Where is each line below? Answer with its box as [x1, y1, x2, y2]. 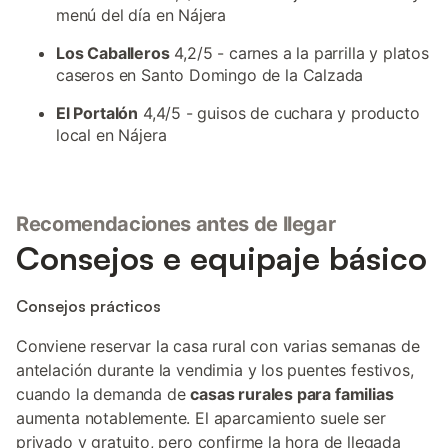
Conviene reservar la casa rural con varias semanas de [16, 336, 420, 356]
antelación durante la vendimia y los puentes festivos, [16, 360, 414, 380]
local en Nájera [56, 125, 167, 145]
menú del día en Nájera [56, 5, 227, 25]
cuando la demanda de [16, 384, 191, 404]
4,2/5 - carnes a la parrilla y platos [169, 43, 429, 63]
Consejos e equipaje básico [16, 238, 427, 278]
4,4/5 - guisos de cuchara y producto [138, 103, 420, 123]
